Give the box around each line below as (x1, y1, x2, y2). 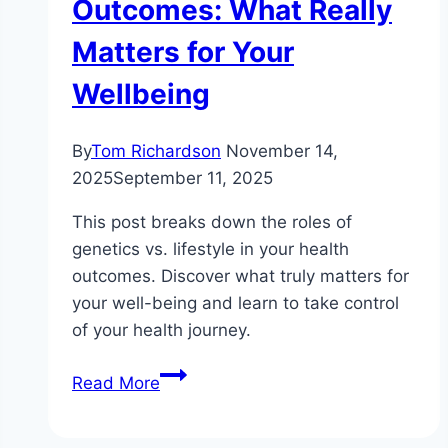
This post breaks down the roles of (72, 212, 352, 233)
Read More (72, 373, 160, 394)
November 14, (226, 141, 338, 162)
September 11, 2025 (113, 168, 273, 189)
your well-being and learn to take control (72, 293, 399, 314)
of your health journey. (72, 320, 251, 341)
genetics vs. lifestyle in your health (72, 239, 349, 260)
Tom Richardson (91, 141, 221, 162)
